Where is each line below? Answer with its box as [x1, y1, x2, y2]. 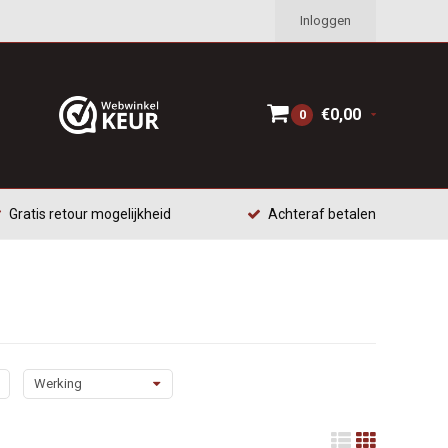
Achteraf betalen [268, 206, 376, 222]
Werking [33, 375, 82, 391]
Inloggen [300, 13, 351, 28]
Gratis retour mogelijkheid [8, 206, 171, 222]
